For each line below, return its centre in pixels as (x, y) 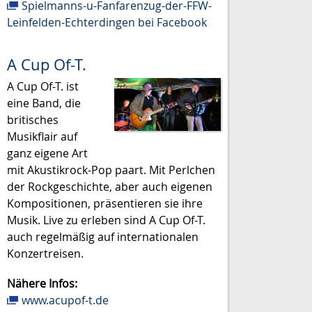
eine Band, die (44, 103)
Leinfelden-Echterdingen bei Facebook (107, 22)
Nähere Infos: (42, 283)
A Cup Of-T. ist (43, 86)
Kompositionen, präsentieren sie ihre (105, 203)
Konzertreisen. (45, 253)
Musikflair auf (42, 136)
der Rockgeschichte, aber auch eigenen (110, 186)
